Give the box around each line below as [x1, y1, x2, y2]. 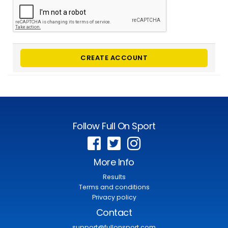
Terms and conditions [78, 183, 150, 192]
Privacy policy [92, 193, 136, 202]
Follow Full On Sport [72, 120, 156, 133]
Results [102, 173, 126, 182]
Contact [96, 206, 132, 219]
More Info [94, 156, 134, 169]
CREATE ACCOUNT [80, 52, 148, 63]
